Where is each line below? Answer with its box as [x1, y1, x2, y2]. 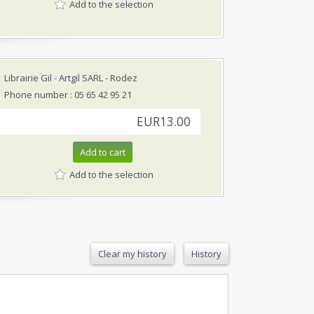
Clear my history [98, 247, 167, 260]
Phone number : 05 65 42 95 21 [4, 88, 132, 101]
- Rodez [103, 71, 137, 84]
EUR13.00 [137, 113, 191, 130]
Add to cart [80, 145, 125, 158]
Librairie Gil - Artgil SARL [4, 71, 103, 84]
